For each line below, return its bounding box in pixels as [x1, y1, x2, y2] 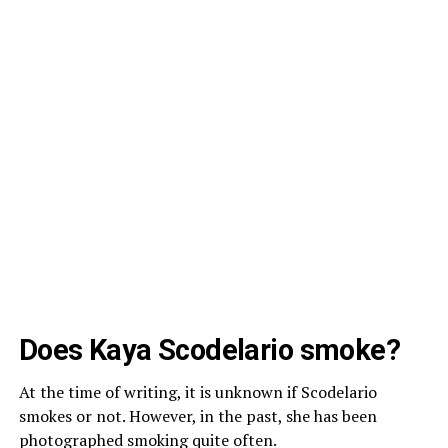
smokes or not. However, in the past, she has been [18, 405, 377, 428]
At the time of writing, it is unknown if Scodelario [18, 381, 377, 404]
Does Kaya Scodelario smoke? [18, 333, 401, 368]
